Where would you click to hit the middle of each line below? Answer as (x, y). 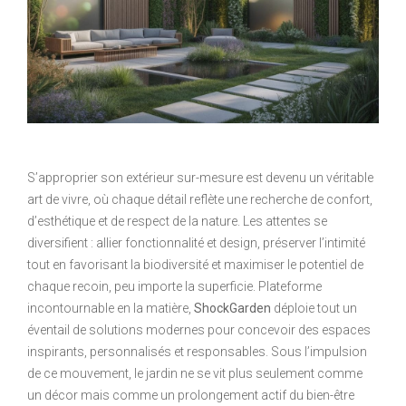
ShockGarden (232, 308)
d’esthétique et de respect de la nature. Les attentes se (177, 221)
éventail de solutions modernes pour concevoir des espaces (199, 329)
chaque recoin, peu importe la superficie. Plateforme (174, 286)
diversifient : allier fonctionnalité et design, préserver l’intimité (196, 242)
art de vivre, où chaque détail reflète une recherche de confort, (200, 199)
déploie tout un (314, 308)
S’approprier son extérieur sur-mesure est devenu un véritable (200, 177)
